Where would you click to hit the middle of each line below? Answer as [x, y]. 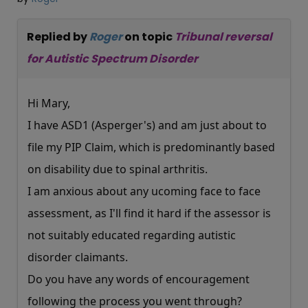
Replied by [58, 36]
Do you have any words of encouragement [139, 279]
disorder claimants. [78, 257]
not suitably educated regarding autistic [132, 235]
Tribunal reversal [223, 36]
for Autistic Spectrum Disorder [112, 58]
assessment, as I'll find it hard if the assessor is [149, 213]
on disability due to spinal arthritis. [118, 169]
